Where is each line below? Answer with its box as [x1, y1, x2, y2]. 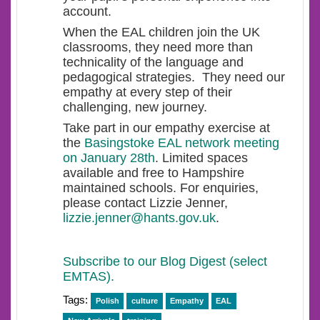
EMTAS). [63, 269, 114, 284]
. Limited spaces [155, 151, 248, 165]
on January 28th [63, 151, 155, 165]
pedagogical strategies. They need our [63, 70, 285, 84]
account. [63, 4, 111, 19]
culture [131, 296, 158, 305]
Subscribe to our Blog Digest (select [63, 254, 267, 269]
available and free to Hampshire [63, 166, 244, 180]
